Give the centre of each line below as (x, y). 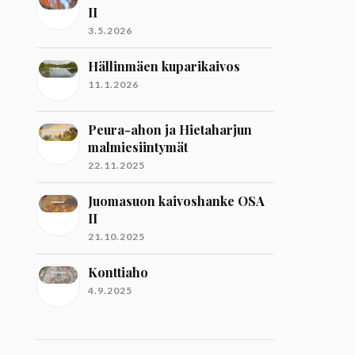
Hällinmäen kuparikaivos (164, 66)
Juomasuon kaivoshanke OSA (177, 201)
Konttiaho (118, 272)
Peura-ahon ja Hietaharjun (170, 130)
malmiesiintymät (138, 147)
